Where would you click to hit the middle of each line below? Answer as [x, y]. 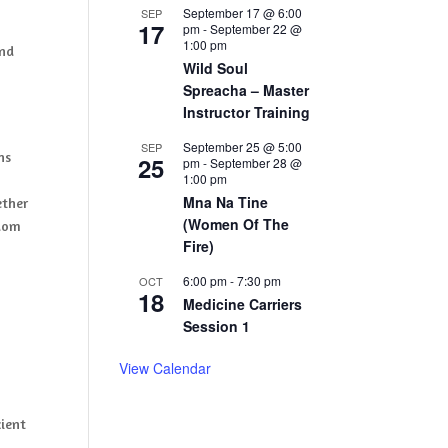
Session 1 [217, 326]
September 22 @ [256, 28]
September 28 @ [256, 162]
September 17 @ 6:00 [243, 12]
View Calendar [165, 368]
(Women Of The [236, 224]
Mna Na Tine [226, 202]
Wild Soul [216, 68]
